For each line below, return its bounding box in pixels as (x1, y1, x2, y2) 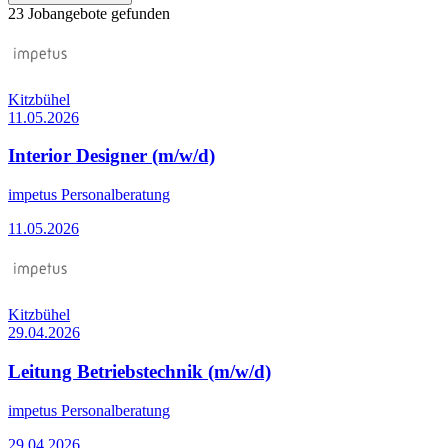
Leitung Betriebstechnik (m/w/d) (8, 360, 271, 382)
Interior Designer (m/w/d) (8, 145, 215, 167)
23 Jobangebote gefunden (8, 4, 170, 22)
